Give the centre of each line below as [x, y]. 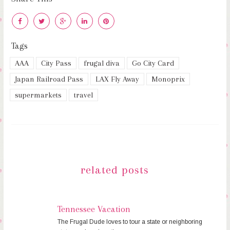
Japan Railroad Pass [49, 79]
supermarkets [38, 95]
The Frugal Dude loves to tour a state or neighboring [130, 222]
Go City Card [153, 63]
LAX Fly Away [117, 79]
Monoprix [168, 79]
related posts [115, 169]
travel [83, 95]
